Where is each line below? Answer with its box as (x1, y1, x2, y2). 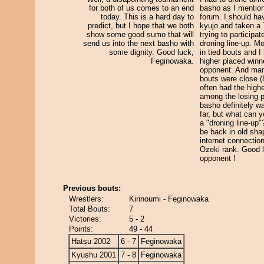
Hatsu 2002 (71, 237, 110, 246)
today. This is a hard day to (101, 12, 194, 21)
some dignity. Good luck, (109, 48, 194, 57)
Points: (69, 225, 93, 233)
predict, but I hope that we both (88, 21, 194, 30)
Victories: (69, 214, 101, 223)
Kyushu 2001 (71, 250, 116, 259)
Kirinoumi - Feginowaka (129, 194, 209, 203)
